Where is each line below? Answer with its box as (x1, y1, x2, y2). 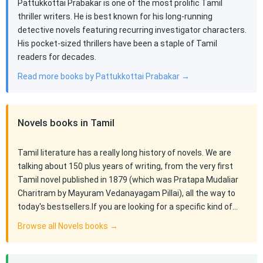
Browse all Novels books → (18, 221, 118, 231)
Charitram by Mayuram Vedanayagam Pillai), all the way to (18, 188, 235, 198)
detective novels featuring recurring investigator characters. (18, 25, 247, 35)
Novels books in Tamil (18, 117, 114, 129)
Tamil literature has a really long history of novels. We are (18, 148, 231, 157)
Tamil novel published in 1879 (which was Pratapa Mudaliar (18, 175, 238, 184)
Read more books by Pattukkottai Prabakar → (18, 72, 190, 81)
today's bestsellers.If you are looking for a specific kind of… (18, 202, 238, 211)
